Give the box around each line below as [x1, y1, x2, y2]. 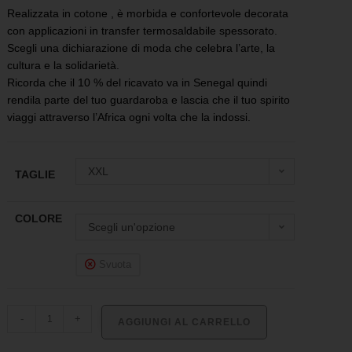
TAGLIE [15, 168, 56, 181]
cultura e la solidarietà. [7, 59, 120, 72]
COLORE [15, 212, 63, 225]
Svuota [99, 258, 132, 271]
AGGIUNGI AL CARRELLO [118, 317, 251, 328]
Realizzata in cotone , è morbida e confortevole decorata [7, 7, 289, 20]
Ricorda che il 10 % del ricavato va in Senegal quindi [7, 76, 268, 90]
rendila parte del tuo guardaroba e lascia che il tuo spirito [7, 93, 291, 107]
